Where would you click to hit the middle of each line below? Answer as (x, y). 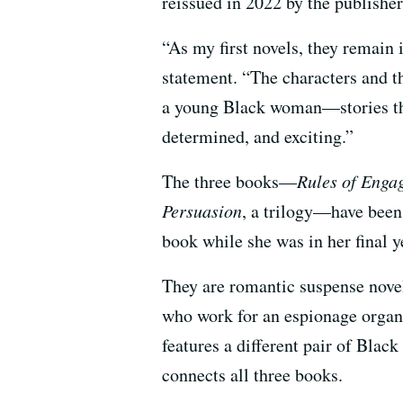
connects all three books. (252, 375)
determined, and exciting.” (258, 137)
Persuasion (202, 211)
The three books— (229, 182)
